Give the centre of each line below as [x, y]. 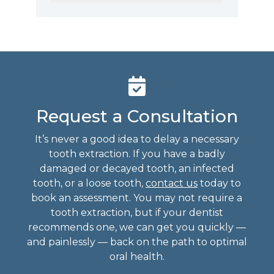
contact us [171, 183]
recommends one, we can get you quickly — [137, 228]
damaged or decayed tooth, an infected [137, 169]
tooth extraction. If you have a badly [137, 154]
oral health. [137, 257]
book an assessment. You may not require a [137, 198]
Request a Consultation [137, 117]
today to [219, 183]
